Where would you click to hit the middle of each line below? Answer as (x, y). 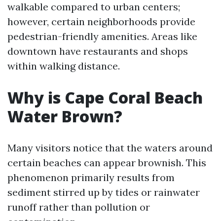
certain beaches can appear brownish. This (107, 163)
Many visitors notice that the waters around (110, 148)
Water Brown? (65, 116)
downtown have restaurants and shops (98, 51)
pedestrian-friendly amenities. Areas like (102, 36)
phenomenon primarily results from (91, 177)
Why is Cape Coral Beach (105, 97)
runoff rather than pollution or (79, 207)
